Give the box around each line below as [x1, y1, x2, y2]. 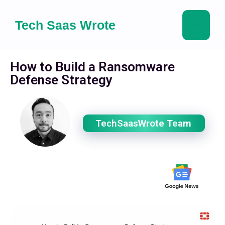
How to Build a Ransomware [10, 59, 175, 74]
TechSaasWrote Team [95, 118, 191, 129]
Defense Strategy [10, 72, 113, 87]
